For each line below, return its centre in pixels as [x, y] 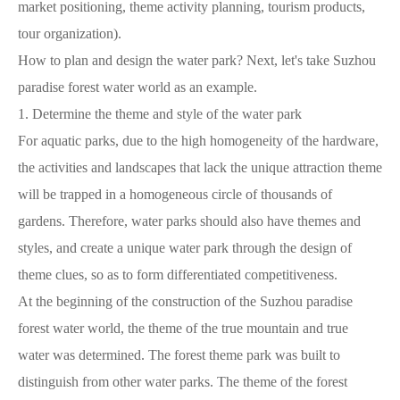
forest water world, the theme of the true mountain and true [183, 328]
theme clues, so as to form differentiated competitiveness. [178, 274]
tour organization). [70, 33]
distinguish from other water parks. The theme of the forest [183, 381]
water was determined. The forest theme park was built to [179, 354]
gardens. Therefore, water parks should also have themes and [189, 221]
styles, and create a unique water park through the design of [185, 247]
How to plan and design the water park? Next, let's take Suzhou [197, 60]
